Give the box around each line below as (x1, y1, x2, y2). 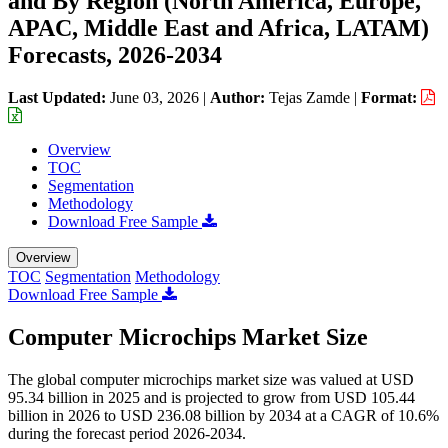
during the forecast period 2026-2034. (8, 424, 246, 442)
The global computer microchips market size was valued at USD (8, 370, 414, 388)
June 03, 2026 (110, 88, 199, 106)
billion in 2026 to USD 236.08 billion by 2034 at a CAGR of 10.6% (8, 406, 439, 424)
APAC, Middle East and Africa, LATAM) (8, 14, 429, 41)
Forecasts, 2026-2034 (8, 41, 222, 68)
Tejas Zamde (269, 88, 350, 106)
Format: (361, 88, 421, 106)
